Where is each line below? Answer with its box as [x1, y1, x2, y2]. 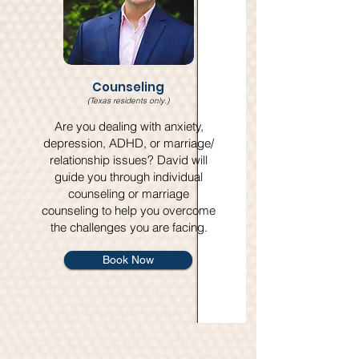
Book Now [103, 253, 154, 266]
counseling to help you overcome [42, 203, 216, 218]
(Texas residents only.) [87, 95, 169, 106]
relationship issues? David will [50, 152, 208, 167]
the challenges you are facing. [50, 220, 208, 235]
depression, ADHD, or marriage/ [43, 135, 214, 151]
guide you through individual [54, 169, 203, 184]
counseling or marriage [68, 186, 189, 201]
